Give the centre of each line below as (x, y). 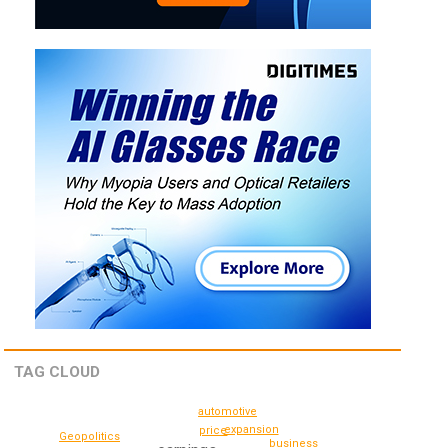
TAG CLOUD (57, 372)
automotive (228, 412)
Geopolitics (90, 436)
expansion (251, 430)
